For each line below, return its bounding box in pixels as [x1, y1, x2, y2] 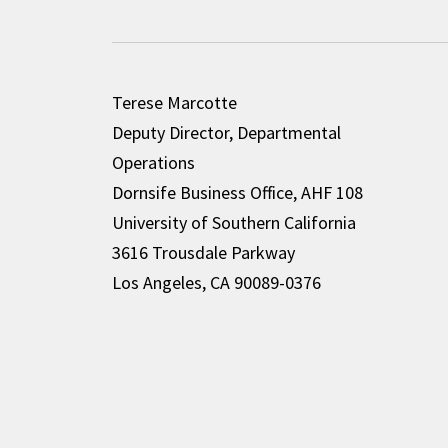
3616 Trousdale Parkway [111, 241, 295, 264]
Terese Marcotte [111, 91, 237, 114]
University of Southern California [111, 211, 356, 234]
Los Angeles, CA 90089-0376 [111, 271, 321, 294]
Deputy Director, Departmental [111, 121, 341, 144]
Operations [111, 151, 195, 174]
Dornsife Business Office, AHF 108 [111, 181, 363, 204]
